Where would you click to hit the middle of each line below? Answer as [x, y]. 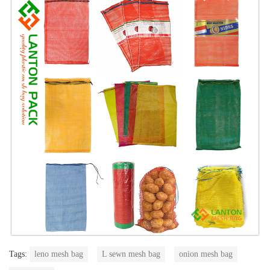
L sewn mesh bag [131, 254]
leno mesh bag [59, 254]
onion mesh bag [206, 254]
